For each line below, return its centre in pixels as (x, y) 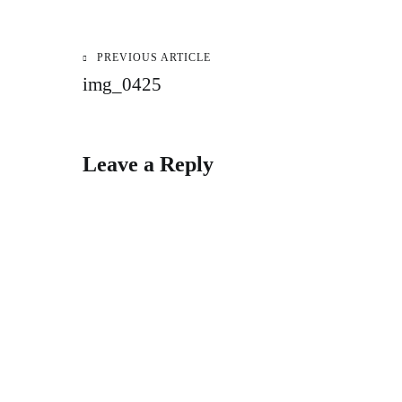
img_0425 (122, 84)
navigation (154, 118)
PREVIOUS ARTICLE (154, 57)
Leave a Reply (148, 164)
